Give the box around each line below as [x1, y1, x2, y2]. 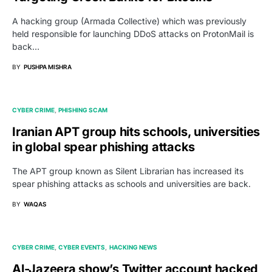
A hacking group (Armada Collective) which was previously [12, 15, 246, 26]
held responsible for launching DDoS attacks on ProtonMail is [12, 28, 254, 39]
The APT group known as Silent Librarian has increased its [12, 165, 243, 176]
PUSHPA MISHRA [24, 63, 72, 70]
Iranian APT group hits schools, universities [12, 124, 260, 139]
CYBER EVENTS [58, 243, 106, 251]
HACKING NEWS [109, 243, 157, 251]
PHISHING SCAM [58, 106, 108, 114]
